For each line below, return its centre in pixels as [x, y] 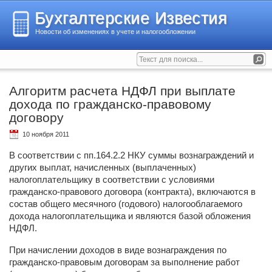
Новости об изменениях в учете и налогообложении [115, 32]
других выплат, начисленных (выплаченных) [103, 167]
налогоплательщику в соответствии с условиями [112, 179]
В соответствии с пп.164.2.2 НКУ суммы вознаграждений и [131, 155]
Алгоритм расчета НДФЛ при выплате [122, 91]
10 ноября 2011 [46, 134]
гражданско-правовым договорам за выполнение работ [124, 262]
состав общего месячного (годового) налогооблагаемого [126, 204]
